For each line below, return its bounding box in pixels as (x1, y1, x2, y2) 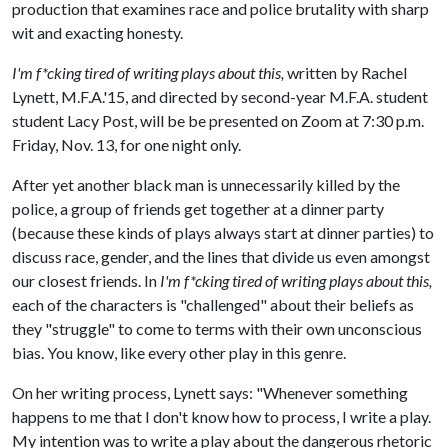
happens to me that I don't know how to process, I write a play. (12, 407, 434, 426)
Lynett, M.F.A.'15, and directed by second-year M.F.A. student (12, 87, 428, 106)
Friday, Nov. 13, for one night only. (12, 135, 241, 154)
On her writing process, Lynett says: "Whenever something (12, 383, 408, 402)
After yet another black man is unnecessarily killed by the (12, 175, 400, 194)
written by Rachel (287, 63, 407, 82)
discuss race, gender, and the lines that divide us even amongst (12, 247, 430, 266)
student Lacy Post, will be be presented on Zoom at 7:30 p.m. (12, 111, 424, 130)
